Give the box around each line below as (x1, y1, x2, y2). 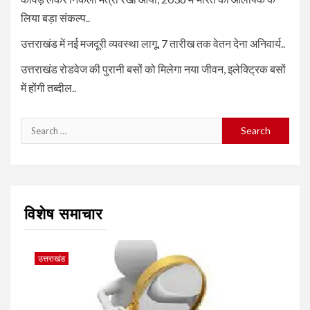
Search (20, 119, 55, 133)
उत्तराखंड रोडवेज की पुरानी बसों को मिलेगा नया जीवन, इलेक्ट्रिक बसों (21, 62, 286, 75)
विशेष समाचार (24, 205, 103, 223)
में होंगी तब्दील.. (21, 80, 76, 94)
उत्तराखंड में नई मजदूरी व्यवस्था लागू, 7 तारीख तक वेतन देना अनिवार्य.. (21, 36, 285, 50)
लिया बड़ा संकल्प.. (21, 10, 90, 24)
